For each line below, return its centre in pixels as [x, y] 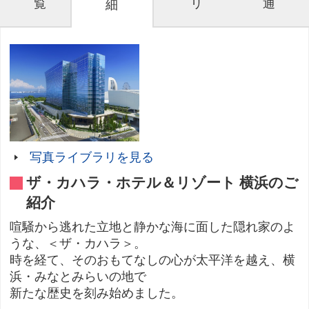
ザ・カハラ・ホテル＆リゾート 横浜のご [163, 183]
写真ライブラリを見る [91, 158]
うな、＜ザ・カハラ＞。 [78, 244]
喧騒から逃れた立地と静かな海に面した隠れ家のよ [153, 227]
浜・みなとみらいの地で [78, 277]
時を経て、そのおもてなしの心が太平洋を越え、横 [153, 260]
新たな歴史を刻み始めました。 [97, 293]
